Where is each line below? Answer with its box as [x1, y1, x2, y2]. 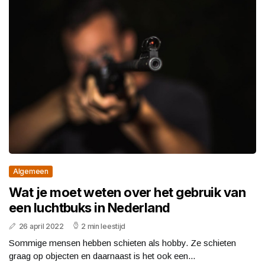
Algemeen [13, 167, 49, 176]
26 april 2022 [18, 222, 64, 231]
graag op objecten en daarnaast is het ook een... [9, 251, 195, 261]
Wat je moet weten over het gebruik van [9, 185, 246, 201]
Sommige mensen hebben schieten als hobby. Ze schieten [9, 238, 236, 248]
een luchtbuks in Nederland [9, 200, 170, 216]
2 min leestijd [81, 222, 126, 231]
